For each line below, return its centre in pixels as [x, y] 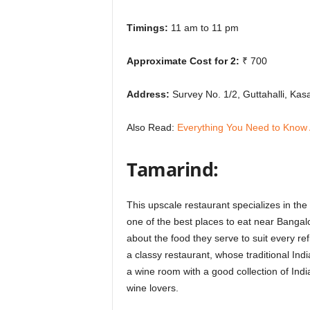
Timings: [147, 28]
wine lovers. [152, 288]
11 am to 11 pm [203, 28]
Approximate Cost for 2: [183, 61]
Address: [149, 94]
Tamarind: [172, 170]
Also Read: [152, 128]
